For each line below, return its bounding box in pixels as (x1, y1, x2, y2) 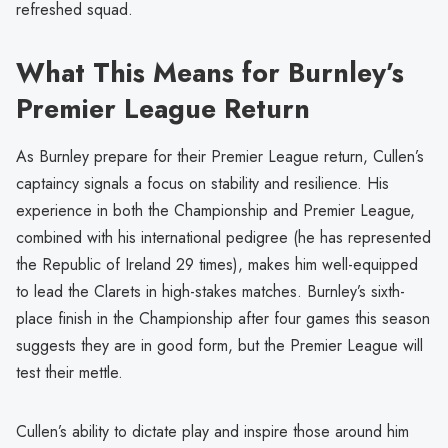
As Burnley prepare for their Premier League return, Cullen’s (16, 145, 424, 169)
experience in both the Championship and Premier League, (16, 199, 415, 223)
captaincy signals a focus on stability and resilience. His (16, 172, 389, 196)
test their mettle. (16, 361, 123, 385)
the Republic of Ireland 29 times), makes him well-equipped (16, 253, 418, 277)
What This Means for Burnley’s (16, 53, 404, 93)
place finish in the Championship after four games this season (16, 307, 430, 331)
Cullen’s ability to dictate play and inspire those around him (16, 420, 409, 444)
